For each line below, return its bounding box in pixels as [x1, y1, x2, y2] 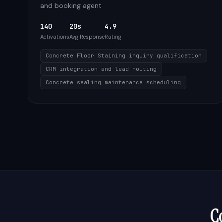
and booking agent [40, 1, 102, 10]
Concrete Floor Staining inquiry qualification [46, 52, 202, 59]
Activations [40, 33, 69, 40]
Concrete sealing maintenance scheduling [46, 79, 181, 86]
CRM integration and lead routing [46, 65, 157, 72]
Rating [105, 33, 121, 40]
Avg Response [69, 33, 105, 40]
